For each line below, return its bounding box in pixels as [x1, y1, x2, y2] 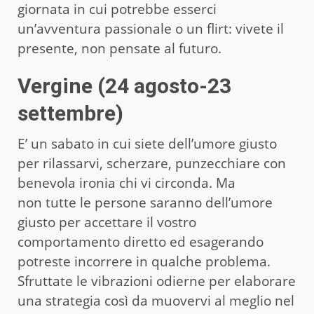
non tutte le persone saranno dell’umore [18, 193, 273, 212]
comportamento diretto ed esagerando [18, 232, 264, 251]
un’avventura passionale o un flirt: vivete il [18, 19, 284, 38]
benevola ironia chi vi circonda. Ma [18, 173, 235, 192]
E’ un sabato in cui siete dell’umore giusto [18, 134, 277, 153]
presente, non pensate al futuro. [18, 39, 221, 57]
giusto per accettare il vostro [18, 212, 196, 231]
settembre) [18, 100, 123, 125]
